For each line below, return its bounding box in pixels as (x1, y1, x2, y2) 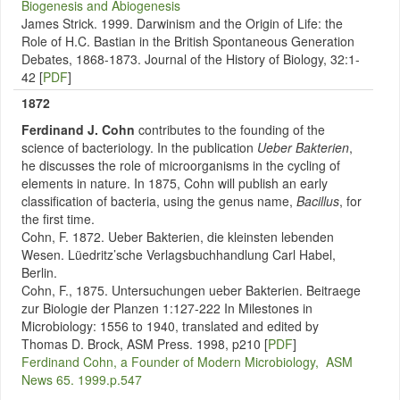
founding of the (240, 121, 325, 138)
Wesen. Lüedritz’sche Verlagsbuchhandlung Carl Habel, (21, 246, 336, 263)
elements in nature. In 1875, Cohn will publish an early (21, 174, 328, 192)
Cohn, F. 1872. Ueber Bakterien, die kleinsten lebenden (21, 228, 334, 246)
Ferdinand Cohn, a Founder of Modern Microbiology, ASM (21, 353, 353, 371)
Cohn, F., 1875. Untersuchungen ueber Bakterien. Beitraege (21, 281, 361, 299)
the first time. (21, 210, 95, 228)
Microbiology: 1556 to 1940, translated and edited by (21, 317, 319, 335)
